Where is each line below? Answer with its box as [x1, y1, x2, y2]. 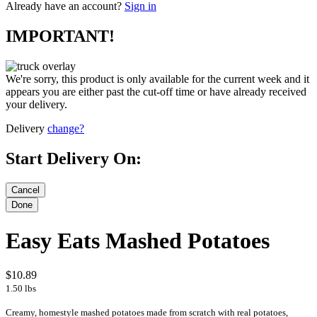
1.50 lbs [6, 282, 36, 294]
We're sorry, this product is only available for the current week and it [6, 73, 309, 86]
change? [47, 122, 84, 135]
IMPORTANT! [6, 27, 115, 46]
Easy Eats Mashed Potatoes [6, 227, 270, 253]
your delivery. [6, 98, 67, 111]
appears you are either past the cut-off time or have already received [6, 86, 306, 98]
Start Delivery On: [6, 149, 142, 168]
